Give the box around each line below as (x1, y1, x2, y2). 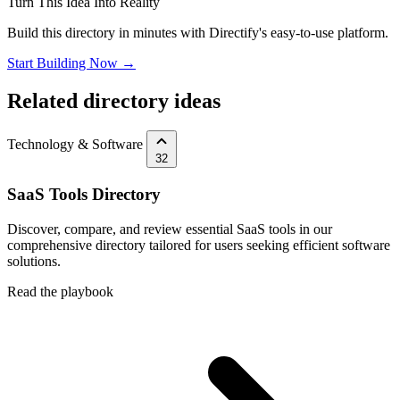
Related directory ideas (7, 88, 221, 112)
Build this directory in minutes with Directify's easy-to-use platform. (7, 24, 388, 40)
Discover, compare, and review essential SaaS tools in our (7, 221, 332, 237)
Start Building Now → (7, 54, 136, 71)
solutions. (7, 253, 61, 269)
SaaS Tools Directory (7, 185, 161, 204)
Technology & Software (7, 137, 143, 153)
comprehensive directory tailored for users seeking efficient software (7, 237, 390, 253)
